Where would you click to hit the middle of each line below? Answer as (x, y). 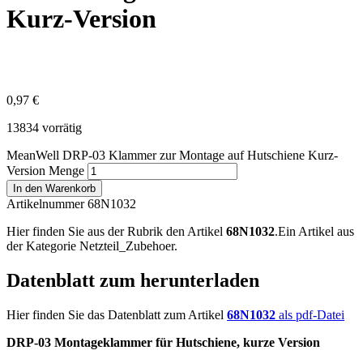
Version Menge (45, 171)
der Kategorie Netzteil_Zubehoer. (92, 246)
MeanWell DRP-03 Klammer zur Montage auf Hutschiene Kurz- (172, 156)
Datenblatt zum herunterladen (133, 281)
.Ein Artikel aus (314, 232)
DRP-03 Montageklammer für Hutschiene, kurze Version (163, 343)
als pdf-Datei (312, 315)
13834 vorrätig (44, 128)
